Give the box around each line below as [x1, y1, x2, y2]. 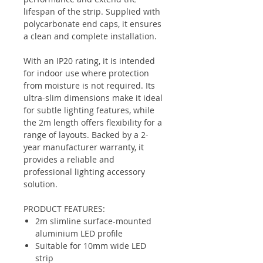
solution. [23, 178, 58, 190]
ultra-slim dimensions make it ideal [23, 92, 163, 103]
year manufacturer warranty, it [23, 141, 144, 153]
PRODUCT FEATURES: [23, 203, 105, 214]
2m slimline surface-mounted [35, 215, 151, 227]
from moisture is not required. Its [23, 80, 155, 91]
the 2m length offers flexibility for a [23, 117, 162, 128]
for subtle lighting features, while [23, 104, 154, 116]
